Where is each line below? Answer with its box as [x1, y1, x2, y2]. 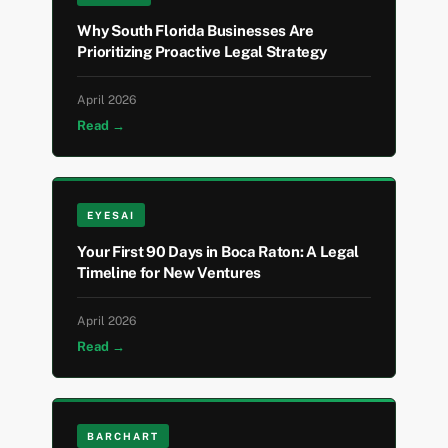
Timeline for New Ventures [77, 264, 261, 282]
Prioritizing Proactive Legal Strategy [77, 43, 327, 61]
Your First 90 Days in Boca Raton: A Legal [77, 243, 360, 261]
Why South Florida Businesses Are [77, 22, 314, 40]
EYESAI [87, 209, 136, 222]
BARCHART [87, 430, 160, 443]
